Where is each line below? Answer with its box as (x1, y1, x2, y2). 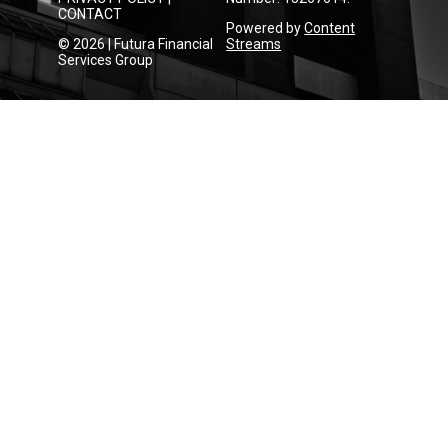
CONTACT (58, 6, 123, 23)
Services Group (58, 52, 154, 69)
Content (304, 20, 356, 37)
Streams (226, 36, 282, 53)
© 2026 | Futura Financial (58, 36, 214, 53)
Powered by (226, 20, 305, 37)
